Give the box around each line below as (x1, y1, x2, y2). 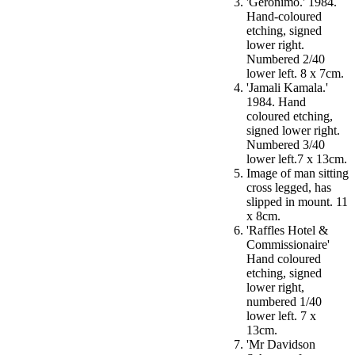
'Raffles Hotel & (246, 223, 328, 238)
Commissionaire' (246, 238, 330, 252)
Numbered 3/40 (246, 138, 325, 152)
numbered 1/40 (246, 295, 322, 309)
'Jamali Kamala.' (246, 81, 328, 95)
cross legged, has (246, 181, 331, 195)
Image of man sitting (246, 166, 349, 181)
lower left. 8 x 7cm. (246, 67, 344, 81)
